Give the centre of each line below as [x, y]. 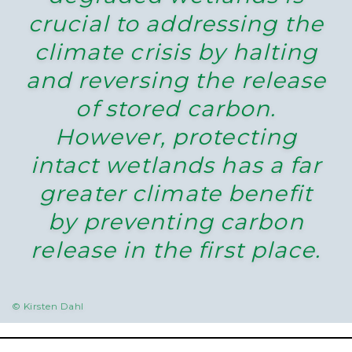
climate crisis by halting [176, 52]
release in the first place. [176, 250]
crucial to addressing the [176, 24]
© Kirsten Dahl [48, 306]
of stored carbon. [176, 109]
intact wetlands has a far [176, 165]
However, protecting [176, 137]
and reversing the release [176, 81]
